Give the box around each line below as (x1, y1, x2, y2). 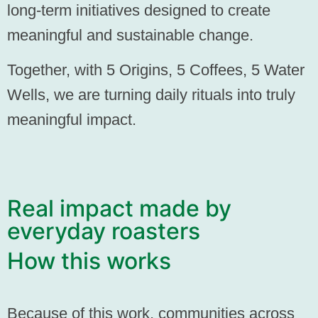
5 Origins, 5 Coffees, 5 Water (106, 61, 305, 79)
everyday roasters (7, 216, 200, 245)
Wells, (7, 86, 50, 104)
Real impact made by (7, 194, 231, 222)
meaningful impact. (7, 111, 136, 129)
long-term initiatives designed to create (7, 1, 270, 20)
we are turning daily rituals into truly (50, 86, 295, 104)
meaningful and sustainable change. (7, 26, 253, 45)
